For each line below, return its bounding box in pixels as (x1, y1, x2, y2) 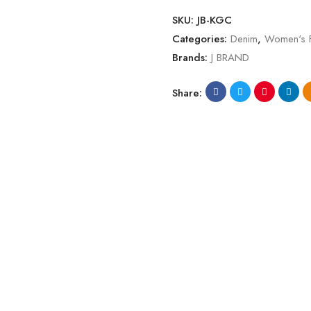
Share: (172, 85, 202, 101)
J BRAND (211, 50, 249, 65)
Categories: (172, 31, 230, 47)
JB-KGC (197, 12, 232, 28)
